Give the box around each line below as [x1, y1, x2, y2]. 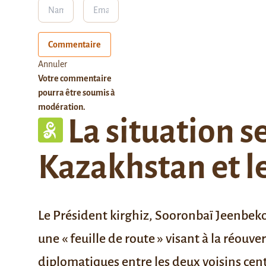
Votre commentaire [38, 73, 112, 83]
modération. [38, 102, 85, 112]
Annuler [38, 59, 67, 69]
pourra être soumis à [38, 87, 115, 97]
